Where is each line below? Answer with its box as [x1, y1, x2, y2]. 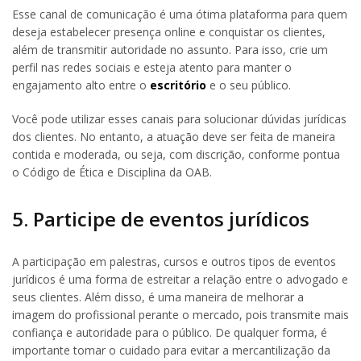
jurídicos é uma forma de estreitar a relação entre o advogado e [12, 271, 348, 287]
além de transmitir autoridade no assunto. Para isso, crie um [12, 41, 328, 57]
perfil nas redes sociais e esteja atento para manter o [12, 59, 292, 75]
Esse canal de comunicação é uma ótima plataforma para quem [12, 6, 347, 22]
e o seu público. [206, 77, 291, 93]
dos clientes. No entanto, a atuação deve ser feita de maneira [12, 128, 335, 144]
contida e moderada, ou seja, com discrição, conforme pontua [12, 146, 340, 162]
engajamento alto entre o [12, 77, 150, 93]
